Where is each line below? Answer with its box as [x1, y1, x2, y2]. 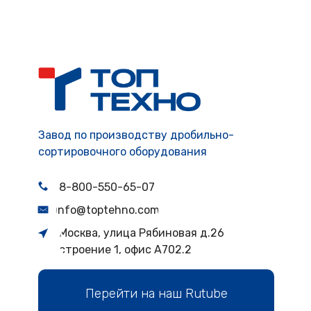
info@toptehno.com [54, 203, 160, 217]
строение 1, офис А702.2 [58, 243, 192, 256]
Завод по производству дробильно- [37, 128, 234, 142]
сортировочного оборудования [37, 145, 207, 158]
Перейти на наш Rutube [85, 285, 228, 301]
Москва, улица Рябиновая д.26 [58, 226, 224, 239]
